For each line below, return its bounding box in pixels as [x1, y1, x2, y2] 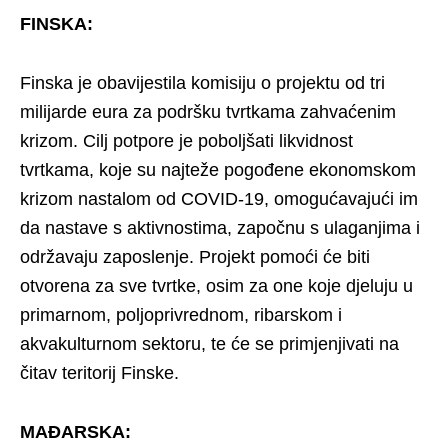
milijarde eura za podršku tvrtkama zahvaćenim [20, 101, 396, 122]
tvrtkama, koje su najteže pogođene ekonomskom [20, 159, 416, 180]
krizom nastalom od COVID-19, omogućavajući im [20, 188, 418, 209]
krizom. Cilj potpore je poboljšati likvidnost [20, 130, 353, 151]
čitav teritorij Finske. [20, 362, 179, 383]
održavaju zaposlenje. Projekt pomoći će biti [20, 246, 370, 267]
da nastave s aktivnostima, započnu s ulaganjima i [20, 217, 420, 238]
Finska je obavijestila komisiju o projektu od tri [20, 72, 385, 93]
